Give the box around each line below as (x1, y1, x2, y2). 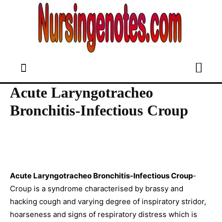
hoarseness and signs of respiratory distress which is (10, 210, 197, 219)
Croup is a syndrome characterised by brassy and (10, 184, 183, 193)
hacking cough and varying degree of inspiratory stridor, (10, 197, 206, 206)
